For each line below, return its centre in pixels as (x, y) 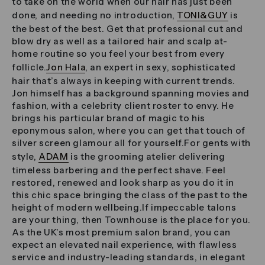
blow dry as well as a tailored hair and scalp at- (120, 41)
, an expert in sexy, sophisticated (161, 67)
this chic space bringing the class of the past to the (130, 195)
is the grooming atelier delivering (147, 157)
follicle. (29, 67)
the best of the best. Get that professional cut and (127, 29)
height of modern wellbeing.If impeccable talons (124, 208)
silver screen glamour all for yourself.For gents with (131, 143)
